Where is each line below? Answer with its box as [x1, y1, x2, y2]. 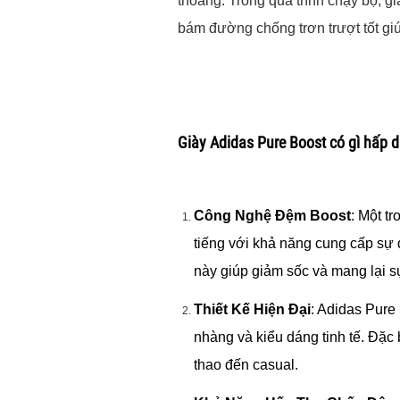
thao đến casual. [194, 356, 299, 372]
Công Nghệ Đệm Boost [194, 207, 352, 223]
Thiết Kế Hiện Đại [194, 301, 312, 317]
